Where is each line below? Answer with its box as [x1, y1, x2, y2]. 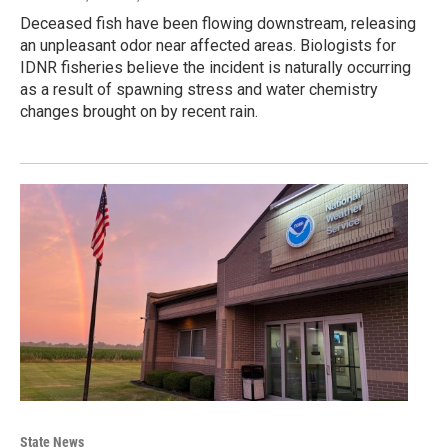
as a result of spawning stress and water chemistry [20, 80, 378, 100]
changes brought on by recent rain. [20, 102, 258, 122]
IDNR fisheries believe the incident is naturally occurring [20, 58, 411, 78]
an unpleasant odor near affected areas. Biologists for [20, 36, 396, 56]
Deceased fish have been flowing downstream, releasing [20, 14, 416, 34]
